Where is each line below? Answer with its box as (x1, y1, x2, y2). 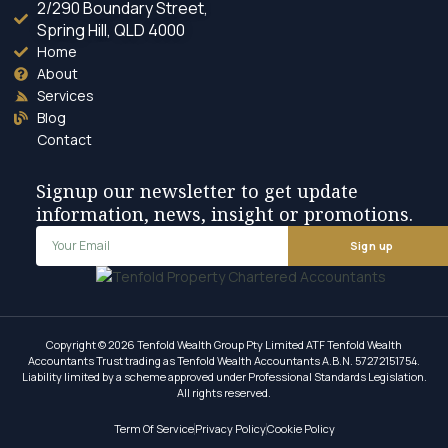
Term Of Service (113, 420, 194, 436)
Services (36, 85, 94, 105)
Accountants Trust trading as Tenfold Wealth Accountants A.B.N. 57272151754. (28, 352, 420, 368)
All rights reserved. (177, 384, 271, 400)
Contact (36, 129, 92, 149)
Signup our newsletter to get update (35, 178, 358, 203)
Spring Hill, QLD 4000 (36, 18, 185, 41)
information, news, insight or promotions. (35, 201, 413, 226)
